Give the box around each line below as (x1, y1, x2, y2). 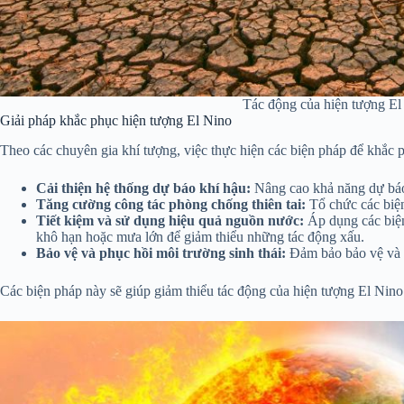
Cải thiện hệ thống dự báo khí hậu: (36, 180, 251, 197)
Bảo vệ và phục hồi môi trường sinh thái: (36, 245, 286, 262)
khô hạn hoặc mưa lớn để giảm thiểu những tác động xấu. (36, 229, 364, 245)
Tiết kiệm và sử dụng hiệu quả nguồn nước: (36, 213, 304, 229)
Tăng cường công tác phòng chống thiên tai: (36, 197, 306, 213)
